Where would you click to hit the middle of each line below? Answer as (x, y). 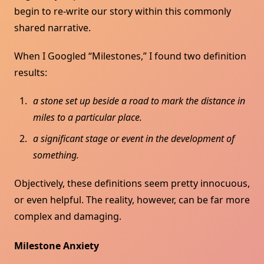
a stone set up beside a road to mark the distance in (139, 101)
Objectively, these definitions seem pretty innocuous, (132, 184)
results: (31, 73)
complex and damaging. (68, 217)
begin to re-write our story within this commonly (123, 11)
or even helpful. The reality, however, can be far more (132, 200)
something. (56, 155)
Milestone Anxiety (57, 246)
